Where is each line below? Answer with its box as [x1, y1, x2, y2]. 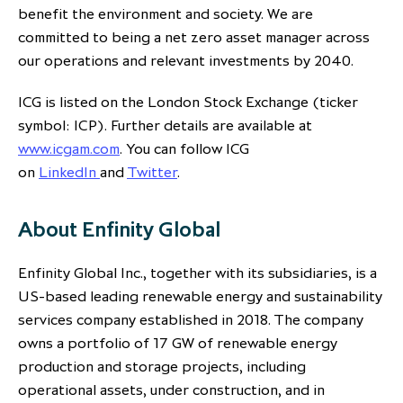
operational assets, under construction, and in [18, 381, 325, 399]
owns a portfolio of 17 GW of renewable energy [18, 334, 337, 353]
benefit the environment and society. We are [18, 4, 313, 23]
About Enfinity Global [18, 216, 220, 243]
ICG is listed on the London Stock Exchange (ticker [18, 93, 358, 112]
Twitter [127, 163, 177, 182]
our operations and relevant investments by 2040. [18, 51, 354, 70]
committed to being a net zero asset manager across [18, 28, 370, 47]
